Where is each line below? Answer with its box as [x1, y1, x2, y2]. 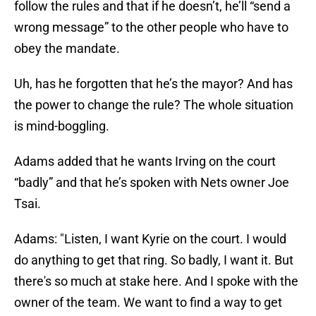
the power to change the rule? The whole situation [14, 97, 293, 113]
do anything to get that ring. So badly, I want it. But [14, 253, 293, 268]
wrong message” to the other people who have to [14, 20, 288, 35]
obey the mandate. [14, 41, 120, 56]
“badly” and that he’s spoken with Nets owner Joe [14, 175, 289, 190]
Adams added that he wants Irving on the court [14, 154, 276, 169]
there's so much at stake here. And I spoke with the [14, 274, 298, 289]
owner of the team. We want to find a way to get [14, 295, 282, 310]
